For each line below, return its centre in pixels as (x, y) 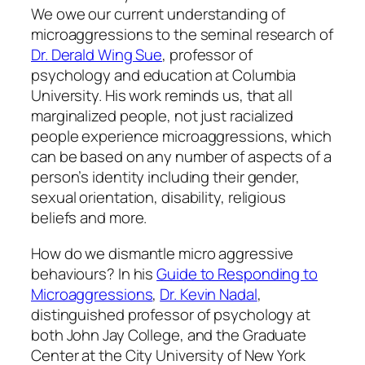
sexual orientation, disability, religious (158, 198)
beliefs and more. (89, 218)
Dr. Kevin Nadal (209, 294)
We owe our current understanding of (158, 14)
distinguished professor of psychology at (171, 314)
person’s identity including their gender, (165, 177)
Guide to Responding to (237, 273)
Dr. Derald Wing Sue (97, 55)
